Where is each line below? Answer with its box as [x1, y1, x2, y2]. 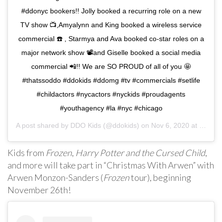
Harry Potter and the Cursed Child [75, 147, 205, 158]
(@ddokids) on [101, 121, 151, 129]
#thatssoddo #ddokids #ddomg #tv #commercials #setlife [22, 76, 200, 84]
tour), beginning [129, 172, 191, 183]
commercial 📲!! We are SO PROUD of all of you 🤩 [31, 62, 191, 70]
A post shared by [16, 121, 70, 129]
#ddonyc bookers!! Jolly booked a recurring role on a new [21, 7, 201, 15]
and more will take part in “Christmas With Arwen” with [7, 160, 214, 170]
